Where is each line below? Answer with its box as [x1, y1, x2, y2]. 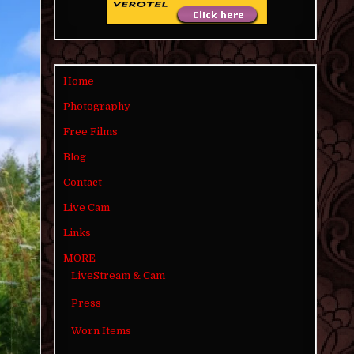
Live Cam [63, 201, 111, 213]
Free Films [63, 126, 119, 137]
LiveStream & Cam [71, 269, 166, 281]
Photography [63, 100, 131, 112]
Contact [63, 176, 103, 188]
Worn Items [71, 325, 132, 337]
